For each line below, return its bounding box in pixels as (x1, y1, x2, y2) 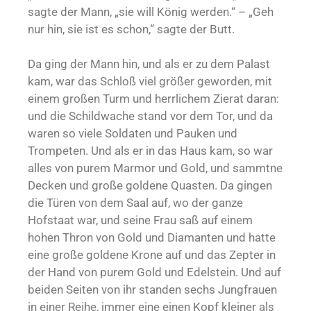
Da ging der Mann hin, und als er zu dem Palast (28, 57, 270, 72)
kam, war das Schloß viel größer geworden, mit (28, 74, 272, 89)
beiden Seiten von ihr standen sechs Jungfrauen (28, 283, 277, 297)
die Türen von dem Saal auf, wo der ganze (28, 196, 243, 210)
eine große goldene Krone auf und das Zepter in (28, 248, 276, 262)
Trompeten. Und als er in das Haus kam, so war (28, 144, 273, 158)
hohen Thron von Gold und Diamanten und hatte (28, 230, 276, 245)
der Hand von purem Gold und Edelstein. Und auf (28, 265, 281, 280)
